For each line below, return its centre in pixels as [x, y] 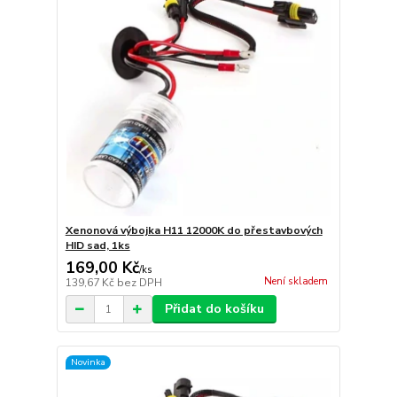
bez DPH [139, 283]
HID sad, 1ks [97, 246]
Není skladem [296, 281]
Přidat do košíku [214, 309]
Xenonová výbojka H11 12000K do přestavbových [194, 231]
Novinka [88, 362]
